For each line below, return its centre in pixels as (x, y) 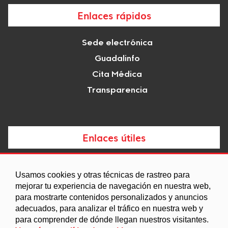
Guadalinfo (117, 59)
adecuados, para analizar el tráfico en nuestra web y (109, 208)
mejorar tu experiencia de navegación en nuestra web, (113, 186)
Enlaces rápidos (114, 16)
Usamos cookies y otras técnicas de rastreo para (103, 175)
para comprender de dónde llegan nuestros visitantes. (112, 220)
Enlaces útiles (114, 138)
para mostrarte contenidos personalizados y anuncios (111, 197)
